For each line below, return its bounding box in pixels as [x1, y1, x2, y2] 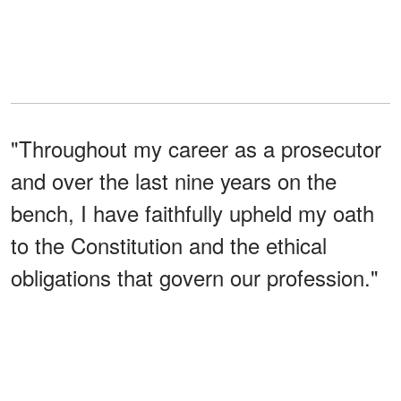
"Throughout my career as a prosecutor [11, 132, 381, 164]
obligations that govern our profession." [11, 260, 379, 293]
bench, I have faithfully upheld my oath [11, 196, 374, 228]
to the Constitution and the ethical [11, 228, 327, 260]
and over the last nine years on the [11, 164, 337, 196]
